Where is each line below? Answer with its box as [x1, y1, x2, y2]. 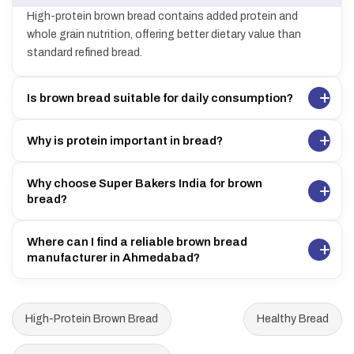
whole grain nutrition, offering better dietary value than [27, 28, 301, 41]
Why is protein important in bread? [27, 134, 223, 148]
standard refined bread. [27, 47, 142, 59]
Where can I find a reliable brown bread [27, 235, 247, 249]
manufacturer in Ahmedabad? [27, 251, 200, 265]
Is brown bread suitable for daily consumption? [27, 92, 293, 105]
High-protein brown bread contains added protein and [27, 10, 298, 23]
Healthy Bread [257, 313, 329, 326]
